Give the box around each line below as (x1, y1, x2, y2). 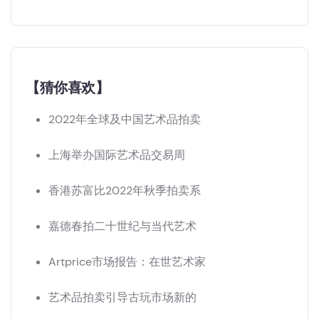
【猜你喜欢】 (26, 78, 110, 98)
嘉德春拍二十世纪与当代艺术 (48, 219, 197, 234)
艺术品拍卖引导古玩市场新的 (48, 290, 197, 305)
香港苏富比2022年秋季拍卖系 (48, 183, 201, 199)
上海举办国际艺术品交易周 (48, 147, 185, 163)
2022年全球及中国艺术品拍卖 (48, 112, 201, 127)
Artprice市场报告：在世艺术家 (48, 254, 206, 270)
